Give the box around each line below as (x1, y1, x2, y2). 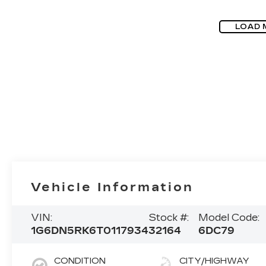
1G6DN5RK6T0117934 (31, 224, 149, 236)
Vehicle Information (31, 179, 194, 194)
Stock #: (148, 211, 189, 223)
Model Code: (198, 211, 259, 223)
